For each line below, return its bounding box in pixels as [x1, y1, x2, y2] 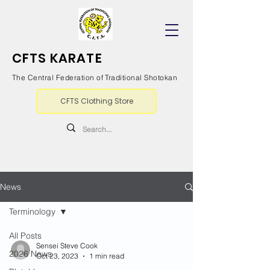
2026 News [9, 248, 52, 259]
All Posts [9, 230, 42, 241]
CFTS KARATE [12, 49, 102, 67]
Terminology [9, 206, 55, 217]
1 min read [89, 251, 124, 260]
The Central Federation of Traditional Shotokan [12, 73, 178, 82]
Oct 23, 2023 [36, 251, 78, 260]
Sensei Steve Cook [36, 241, 98, 250]
